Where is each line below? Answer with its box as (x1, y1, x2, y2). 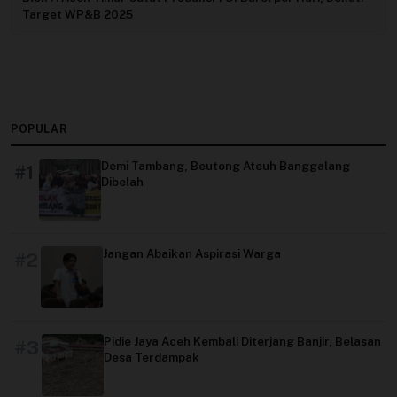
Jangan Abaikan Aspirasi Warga (103, 247, 281, 261)
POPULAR (11, 121, 68, 136)
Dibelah (101, 175, 144, 190)
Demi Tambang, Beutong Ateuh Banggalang (101, 160, 350, 174)
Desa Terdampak (104, 351, 199, 365)
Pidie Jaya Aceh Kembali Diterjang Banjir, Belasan (104, 335, 381, 349)
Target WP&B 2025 (22, 8, 134, 22)
